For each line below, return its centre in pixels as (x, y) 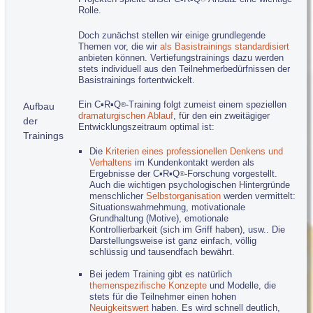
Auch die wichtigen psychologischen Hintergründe (190, 184)
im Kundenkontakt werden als (194, 162)
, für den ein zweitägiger (222, 115)
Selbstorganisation (184, 196)
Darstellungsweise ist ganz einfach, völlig (173, 240)
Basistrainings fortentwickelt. (137, 80)
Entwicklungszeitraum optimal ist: (147, 126)
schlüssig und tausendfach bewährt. (162, 252)
